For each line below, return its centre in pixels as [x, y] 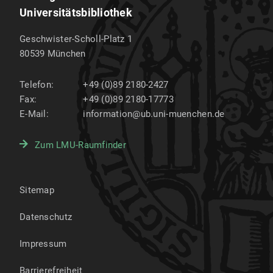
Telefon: [37, 85]
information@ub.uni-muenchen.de [154, 114]
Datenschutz [46, 217]
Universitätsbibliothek [76, 12]
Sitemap [37, 190]
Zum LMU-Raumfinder [81, 145]
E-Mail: [34, 114]
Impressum [43, 244]
